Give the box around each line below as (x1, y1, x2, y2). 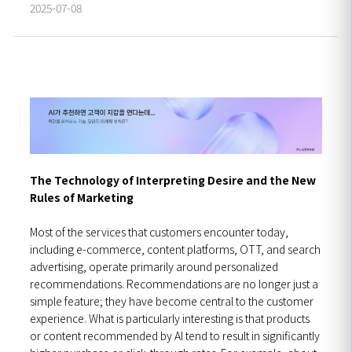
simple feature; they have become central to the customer (30, 292, 313, 309)
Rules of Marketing (30, 189, 134, 205)
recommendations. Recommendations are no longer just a (30, 275, 318, 291)
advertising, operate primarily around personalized (30, 258, 278, 274)
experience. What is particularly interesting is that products (30, 310, 310, 326)
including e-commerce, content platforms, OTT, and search (30, 240, 321, 257)
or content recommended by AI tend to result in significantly (30, 327, 320, 343)
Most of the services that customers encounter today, (30, 223, 288, 240)
